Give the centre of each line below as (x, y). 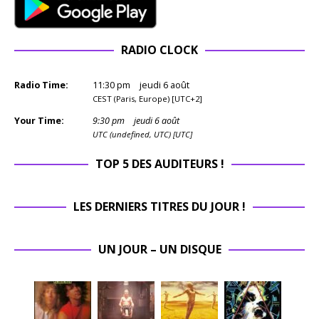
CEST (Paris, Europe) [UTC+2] (147, 98)
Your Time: (39, 120)
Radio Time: (41, 85)
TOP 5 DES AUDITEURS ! (159, 163)
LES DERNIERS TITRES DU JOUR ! (159, 206)
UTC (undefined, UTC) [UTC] (142, 134)
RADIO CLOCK (159, 49)
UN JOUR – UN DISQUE (159, 249)
